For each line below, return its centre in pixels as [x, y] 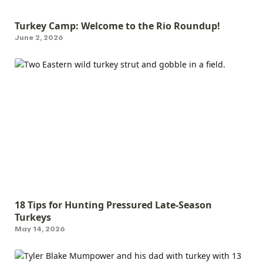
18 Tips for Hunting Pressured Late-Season [113, 205]
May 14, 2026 [40, 229]
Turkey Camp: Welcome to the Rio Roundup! [117, 26]
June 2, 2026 [39, 37]
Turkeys [33, 217]
